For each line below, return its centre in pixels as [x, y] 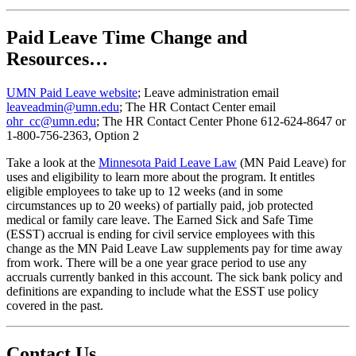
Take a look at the [52, 162]
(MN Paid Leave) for [291, 162]
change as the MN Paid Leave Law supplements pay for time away [174, 248]
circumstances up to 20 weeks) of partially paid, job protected [160, 205]
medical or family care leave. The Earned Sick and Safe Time [160, 219]
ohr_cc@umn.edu [51, 121]
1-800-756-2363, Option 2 [74, 135]
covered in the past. [56, 305]
